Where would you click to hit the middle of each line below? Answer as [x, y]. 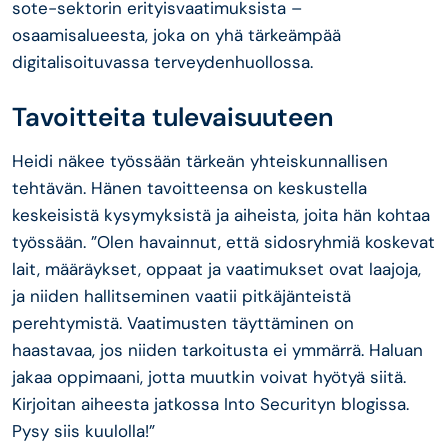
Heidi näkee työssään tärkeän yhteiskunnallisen [200, 160]
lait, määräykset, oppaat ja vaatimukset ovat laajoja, [216, 268]
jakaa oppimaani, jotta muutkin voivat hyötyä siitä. [211, 376]
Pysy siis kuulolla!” [83, 430]
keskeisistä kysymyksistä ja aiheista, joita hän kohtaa [221, 214]
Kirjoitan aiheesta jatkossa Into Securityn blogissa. [210, 403]
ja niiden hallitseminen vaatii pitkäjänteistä [181, 295]
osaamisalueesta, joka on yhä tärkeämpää [176, 35]
